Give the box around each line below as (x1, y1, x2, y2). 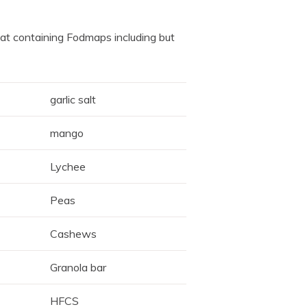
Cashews (50, 227, 97, 241)
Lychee (50, 160, 86, 174)
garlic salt (50, 93, 97, 107)
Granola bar (50, 260, 107, 275)
